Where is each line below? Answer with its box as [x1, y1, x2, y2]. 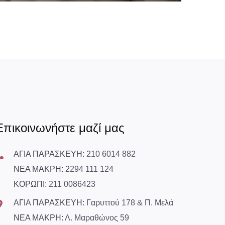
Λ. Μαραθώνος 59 [65, 213, 129, 222]
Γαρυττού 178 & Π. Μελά [86, 198, 173, 207]
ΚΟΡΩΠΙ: [14, 179, 49, 188]
